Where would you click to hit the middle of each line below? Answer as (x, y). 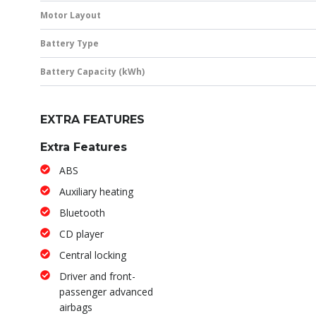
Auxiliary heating (96, 192)
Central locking (93, 255)
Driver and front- (97, 276)
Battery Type (69, 44)
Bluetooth (82, 213)
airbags (76, 308)
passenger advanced (106, 292)
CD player (81, 234)
